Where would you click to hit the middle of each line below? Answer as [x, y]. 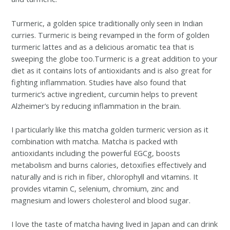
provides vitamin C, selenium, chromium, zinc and [95, 188]
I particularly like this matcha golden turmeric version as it [110, 129]
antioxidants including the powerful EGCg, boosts [96, 153]
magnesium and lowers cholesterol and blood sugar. [101, 200]
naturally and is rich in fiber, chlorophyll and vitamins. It [105, 176]
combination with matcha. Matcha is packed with [95, 141]
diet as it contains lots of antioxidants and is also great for [112, 70]
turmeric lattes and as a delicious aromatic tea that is [103, 46]
